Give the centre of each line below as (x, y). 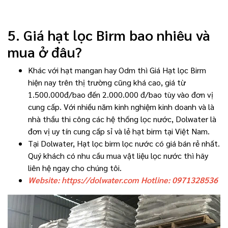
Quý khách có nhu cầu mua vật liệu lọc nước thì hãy (118, 156)
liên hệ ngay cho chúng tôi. (75, 168)
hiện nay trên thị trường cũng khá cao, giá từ (107, 82)
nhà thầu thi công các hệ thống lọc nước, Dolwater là (122, 119)
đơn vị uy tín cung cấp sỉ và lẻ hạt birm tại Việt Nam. (119, 131)
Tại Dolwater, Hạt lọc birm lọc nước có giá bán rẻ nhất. (124, 144)
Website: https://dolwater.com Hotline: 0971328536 (123, 180)
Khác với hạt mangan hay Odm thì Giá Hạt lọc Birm (117, 70)
